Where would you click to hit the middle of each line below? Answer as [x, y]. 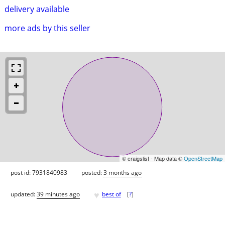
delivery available [37, 9]
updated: [24, 194]
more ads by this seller [47, 28]
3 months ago [123, 172]
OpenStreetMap [203, 158]
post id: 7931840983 [39, 172]
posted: [92, 172]
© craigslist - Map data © [153, 158]
